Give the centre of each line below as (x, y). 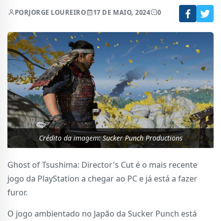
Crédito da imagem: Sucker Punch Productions (110, 138)
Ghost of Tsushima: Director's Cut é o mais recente (102, 165)
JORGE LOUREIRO (57, 13)
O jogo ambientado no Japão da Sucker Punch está (102, 214)
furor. (18, 193)
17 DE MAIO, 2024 (122, 13)
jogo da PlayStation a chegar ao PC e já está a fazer (102, 179)
